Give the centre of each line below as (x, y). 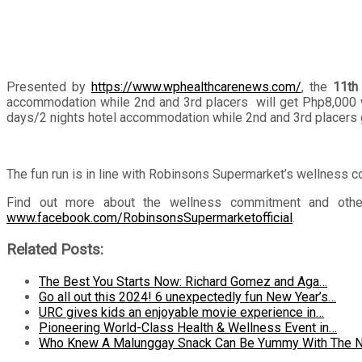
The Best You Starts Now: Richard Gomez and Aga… (183, 281)
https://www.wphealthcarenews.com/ (196, 87)
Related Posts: (55, 250)
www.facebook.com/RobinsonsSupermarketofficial (149, 218)
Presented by (49, 87)
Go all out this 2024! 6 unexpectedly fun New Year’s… (187, 297)
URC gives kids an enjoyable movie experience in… (181, 312)
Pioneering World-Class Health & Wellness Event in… (188, 327)
